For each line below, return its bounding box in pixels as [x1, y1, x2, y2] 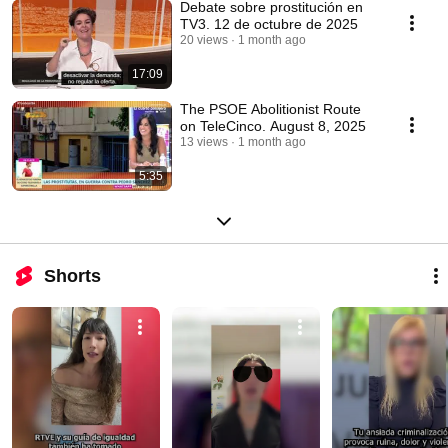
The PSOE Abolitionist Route [180, 100, 361, 117]
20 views [180, 32, 228, 47]
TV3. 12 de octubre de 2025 [180, 15, 358, 32]
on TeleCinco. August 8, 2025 [180, 117, 366, 134]
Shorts [44, 265, 101, 286]
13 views [180, 134, 228, 149]
